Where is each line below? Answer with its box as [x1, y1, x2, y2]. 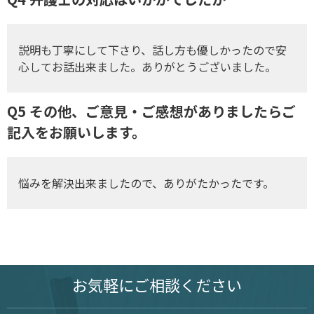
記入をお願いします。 [7, 122, 146, 143]
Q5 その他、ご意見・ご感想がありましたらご [7, 101, 296, 122]
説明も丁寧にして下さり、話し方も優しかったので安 [18, 41, 287, 58]
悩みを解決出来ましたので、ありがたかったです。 [18, 175, 275, 192]
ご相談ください [134, 273, 242, 296]
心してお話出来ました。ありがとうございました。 [18, 57, 277, 75]
